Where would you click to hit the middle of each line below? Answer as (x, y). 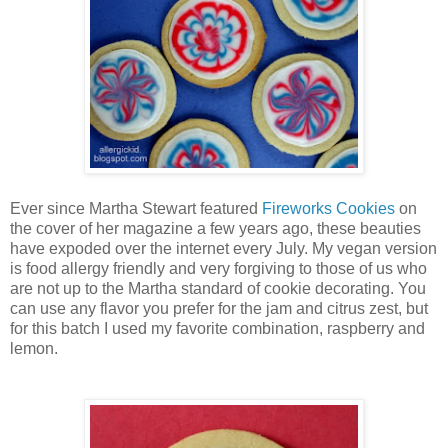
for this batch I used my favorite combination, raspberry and (217, 329)
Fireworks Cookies (328, 209)
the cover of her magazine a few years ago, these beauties (215, 229)
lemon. (34, 349)
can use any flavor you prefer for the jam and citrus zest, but (219, 309)
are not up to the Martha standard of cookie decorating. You (218, 289)
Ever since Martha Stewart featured (136, 209)
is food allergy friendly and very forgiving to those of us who (218, 269)
